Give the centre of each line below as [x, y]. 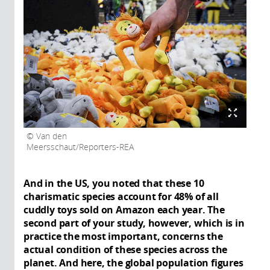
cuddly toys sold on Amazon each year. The [124, 210]
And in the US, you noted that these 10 [114, 184]
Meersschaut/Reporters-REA [80, 147]
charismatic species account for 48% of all [121, 197]
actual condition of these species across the [126, 250]
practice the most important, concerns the [123, 237]
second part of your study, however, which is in [134, 223]
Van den [50, 137]
